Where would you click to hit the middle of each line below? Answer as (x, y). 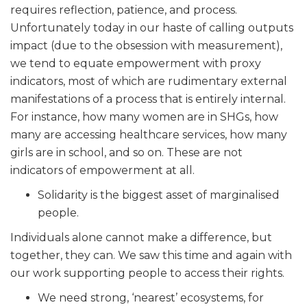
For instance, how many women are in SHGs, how (144, 116)
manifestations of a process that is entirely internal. (148, 99)
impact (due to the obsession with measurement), (146, 45)
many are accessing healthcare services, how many (149, 134)
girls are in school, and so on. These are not (126, 152)
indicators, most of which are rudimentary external (149, 81)
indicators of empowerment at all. (102, 170)
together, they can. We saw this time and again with (151, 255)
